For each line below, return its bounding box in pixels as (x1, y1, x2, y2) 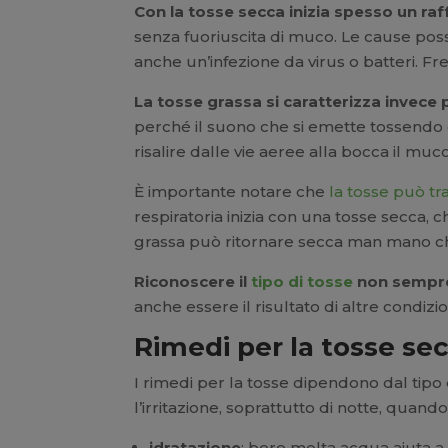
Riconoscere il (134, 271, 252, 291)
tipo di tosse (251, 271, 354, 291)
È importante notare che (134, 181, 330, 201)
